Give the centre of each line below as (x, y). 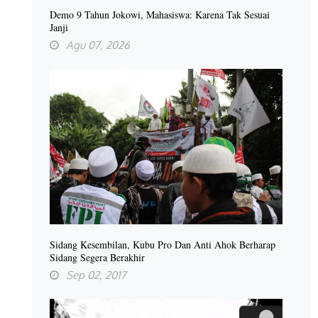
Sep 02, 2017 (96, 275)
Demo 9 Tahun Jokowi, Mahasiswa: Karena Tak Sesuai (160, 14)
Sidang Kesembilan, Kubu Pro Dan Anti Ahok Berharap (163, 244)
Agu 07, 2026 (98, 45)
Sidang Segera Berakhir (97, 257)
